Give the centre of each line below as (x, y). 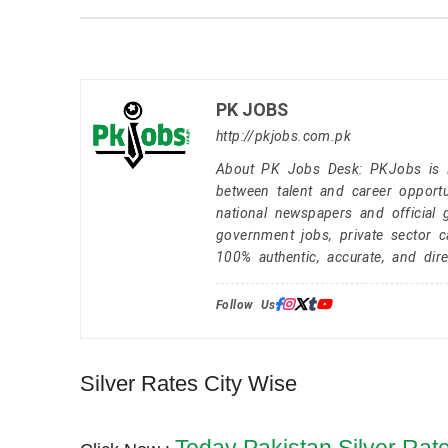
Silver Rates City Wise (188, 384)
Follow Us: (247, 305)
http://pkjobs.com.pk (283, 135)
